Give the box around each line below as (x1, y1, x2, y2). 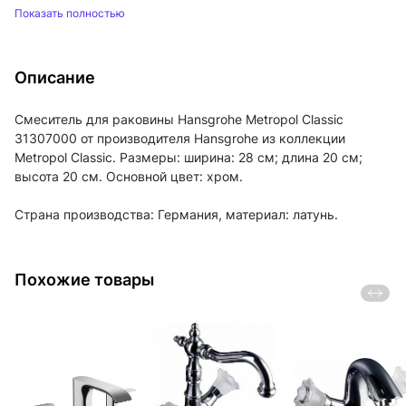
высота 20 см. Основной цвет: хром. (14, 169, 243, 184)
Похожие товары (14, 270, 154, 289)
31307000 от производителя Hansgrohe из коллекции (14, 130, 345, 146)
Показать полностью (14, 6, 125, 20)
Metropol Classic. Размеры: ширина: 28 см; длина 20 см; (14, 150, 362, 165)
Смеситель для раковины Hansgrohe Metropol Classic (14, 111, 343, 127)
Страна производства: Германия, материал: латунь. (14, 207, 338, 222)
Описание (14, 68, 95, 87)
